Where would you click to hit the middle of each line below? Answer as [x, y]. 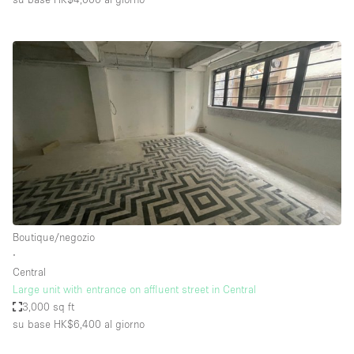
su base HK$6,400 [57, 324]
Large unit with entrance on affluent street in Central [134, 289]
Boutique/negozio [54, 237]
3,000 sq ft [49, 306]
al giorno [123, 324]
